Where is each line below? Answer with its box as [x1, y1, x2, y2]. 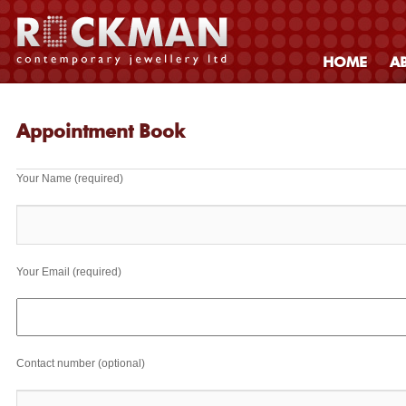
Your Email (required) [16, 265, 121, 278]
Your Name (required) [16, 171, 123, 185]
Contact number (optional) [16, 356, 145, 370]
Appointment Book [16, 120, 185, 142]
